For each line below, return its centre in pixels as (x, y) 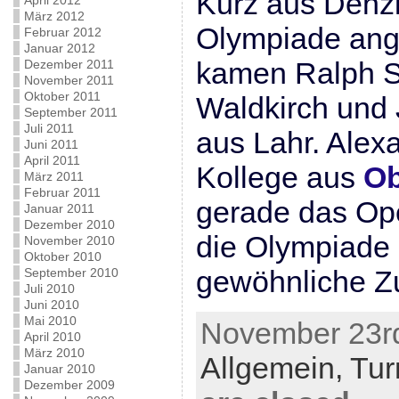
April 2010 (52, 337)
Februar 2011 (62, 192)
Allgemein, (275, 368)
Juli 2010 (49, 289)
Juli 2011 (49, 128)
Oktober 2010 (62, 256)
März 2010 (54, 353)
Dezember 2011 (69, 64)
